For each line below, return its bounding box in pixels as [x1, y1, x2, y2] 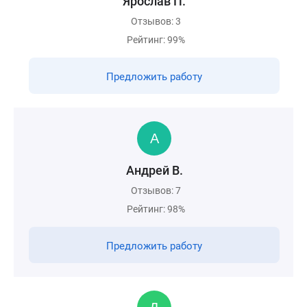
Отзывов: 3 [131, 16, 181, 27]
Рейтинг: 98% [127, 204, 185, 214]
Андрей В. [125, 163, 183, 177]
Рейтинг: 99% [127, 34, 185, 45]
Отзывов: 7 [131, 185, 181, 196]
